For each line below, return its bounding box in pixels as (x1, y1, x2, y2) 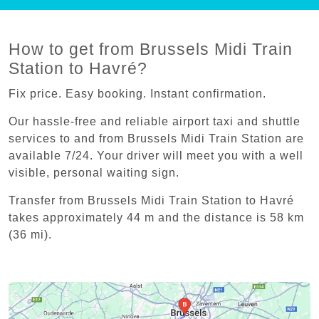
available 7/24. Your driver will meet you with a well (9, 149, 303, 162)
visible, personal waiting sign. (9, 166, 183, 179)
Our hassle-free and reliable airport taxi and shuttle (9, 115, 300, 127)
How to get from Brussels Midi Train (9, 39, 293, 58)
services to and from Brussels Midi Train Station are (9, 132, 304, 145)
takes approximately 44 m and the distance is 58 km (9, 211, 304, 224)
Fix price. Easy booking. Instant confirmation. (9, 87, 266, 100)
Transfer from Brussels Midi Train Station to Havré (9, 194, 294, 206)
